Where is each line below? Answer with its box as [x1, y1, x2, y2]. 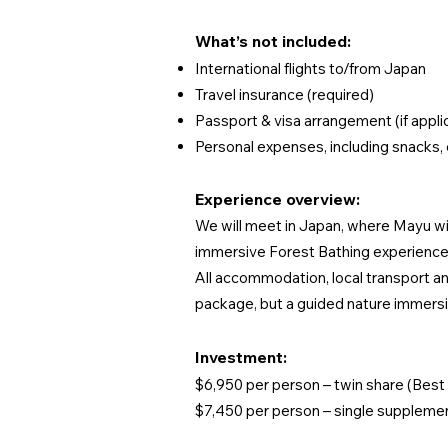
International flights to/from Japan [195, 59, 426, 78]
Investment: [195, 347, 287, 367]
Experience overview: [195, 189, 360, 209]
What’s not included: [195, 31, 351, 51]
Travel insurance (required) [195, 85, 374, 104]
